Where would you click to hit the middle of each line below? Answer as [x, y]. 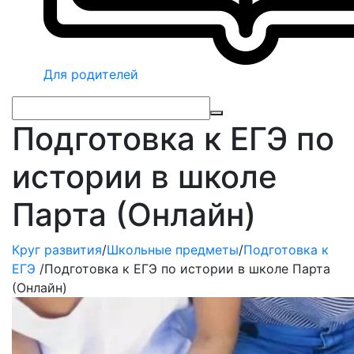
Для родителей [91, 74]
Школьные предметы [173, 250]
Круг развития [57, 250]
